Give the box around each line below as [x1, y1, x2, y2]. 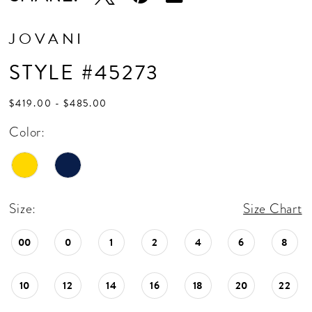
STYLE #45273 [9, 57, 159, 88]
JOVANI [9, 27, 85, 51]
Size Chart [243, 198, 302, 218]
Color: [9, 123, 45, 142]
